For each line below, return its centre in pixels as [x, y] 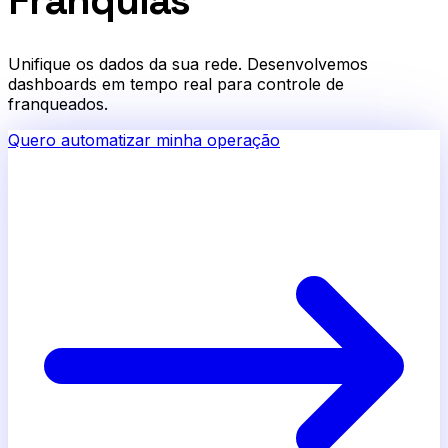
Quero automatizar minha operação [144, 140]
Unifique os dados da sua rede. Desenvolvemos [188, 64]
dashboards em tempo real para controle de [176, 84]
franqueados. [58, 104]
